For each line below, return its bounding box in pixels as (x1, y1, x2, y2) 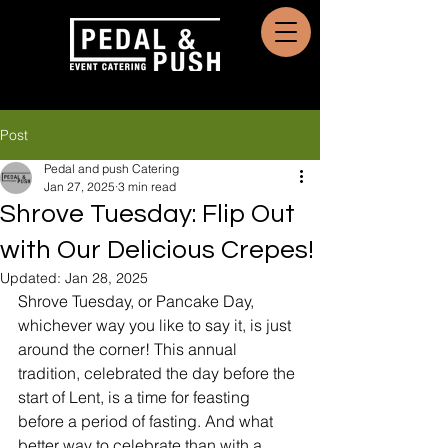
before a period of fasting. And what (18, 411, 277, 431)
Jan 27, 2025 (44, 179, 115, 194)
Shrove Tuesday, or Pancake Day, (18, 291, 258, 311)
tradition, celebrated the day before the (18, 363, 299, 383)
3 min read (118, 179, 176, 194)
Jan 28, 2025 (65, 269, 148, 287)
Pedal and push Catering (44, 161, 179, 176)
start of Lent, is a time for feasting (18, 387, 254, 407)
